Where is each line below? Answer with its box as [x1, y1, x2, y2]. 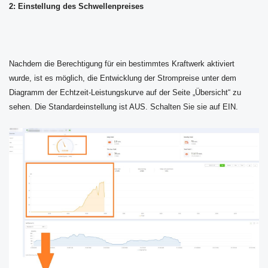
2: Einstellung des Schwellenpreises [9, 1, 144, 11]
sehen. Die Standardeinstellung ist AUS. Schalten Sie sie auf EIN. [9, 102, 238, 111]
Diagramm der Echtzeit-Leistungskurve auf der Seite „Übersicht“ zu [9, 87, 241, 97]
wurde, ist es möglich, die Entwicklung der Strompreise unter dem [9, 73, 236, 83]
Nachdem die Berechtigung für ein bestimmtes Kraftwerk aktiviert [9, 59, 234, 68]
